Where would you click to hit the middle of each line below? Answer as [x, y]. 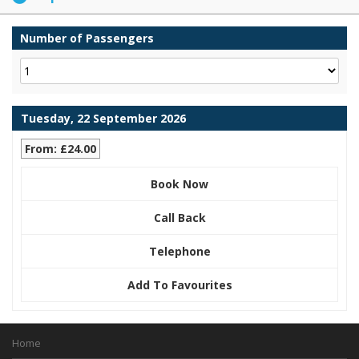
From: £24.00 [61, 148]
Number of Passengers [87, 38]
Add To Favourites [179, 284]
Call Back [179, 217]
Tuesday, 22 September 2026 [103, 118]
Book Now [179, 184]
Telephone [179, 251]
